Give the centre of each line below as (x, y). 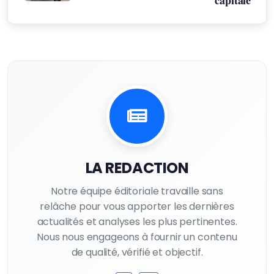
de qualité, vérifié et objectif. (137, 252)
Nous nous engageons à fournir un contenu (137, 237)
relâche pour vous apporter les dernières (137, 206)
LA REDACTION (137, 168)
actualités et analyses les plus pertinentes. (137, 222)
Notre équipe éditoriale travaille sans (137, 191)
